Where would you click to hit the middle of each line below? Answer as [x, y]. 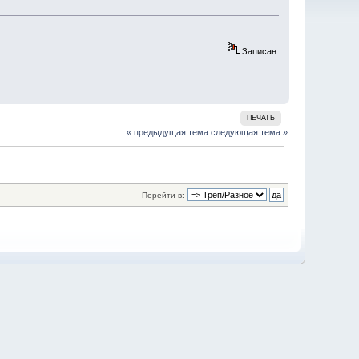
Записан [258, 52]
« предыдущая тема [167, 132]
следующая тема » [249, 132]
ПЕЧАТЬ [261, 117]
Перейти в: [163, 196]
